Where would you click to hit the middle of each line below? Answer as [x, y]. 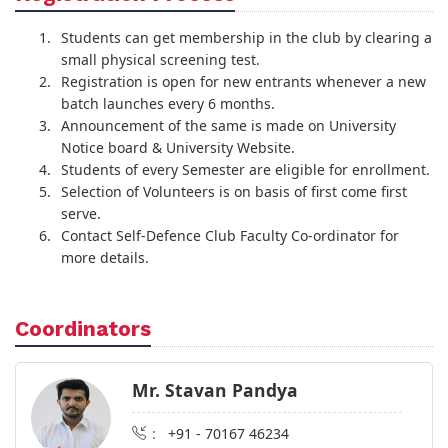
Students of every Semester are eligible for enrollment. [245, 170]
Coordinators [83, 329]
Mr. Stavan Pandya [215, 390]
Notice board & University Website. [177, 148]
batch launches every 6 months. [167, 104]
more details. [104, 258]
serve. [80, 214]
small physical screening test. [160, 60]
